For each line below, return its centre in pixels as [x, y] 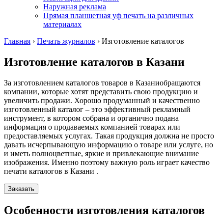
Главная [17, 41]
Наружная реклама [75, 7]
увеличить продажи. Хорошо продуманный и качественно [102, 100]
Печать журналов [66, 41]
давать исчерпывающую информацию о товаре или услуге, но [109, 144]
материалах [62, 24]
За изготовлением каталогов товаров [67, 82]
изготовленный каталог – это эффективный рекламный [97, 109]
